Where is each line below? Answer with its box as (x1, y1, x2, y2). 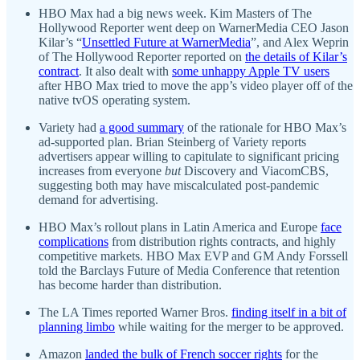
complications (39, 235, 108, 249)
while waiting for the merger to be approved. (115, 320, 344, 334)
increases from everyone (39, 164, 165, 178)
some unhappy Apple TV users (172, 64, 329, 79)
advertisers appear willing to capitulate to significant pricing (39, 149, 339, 164)
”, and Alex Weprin (251, 35, 349, 50)
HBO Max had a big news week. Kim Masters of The (39, 6, 312, 21)
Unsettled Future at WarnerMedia (82, 35, 251, 50)
